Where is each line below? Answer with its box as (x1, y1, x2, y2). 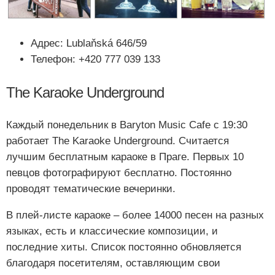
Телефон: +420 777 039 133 (31, 53, 160, 66)
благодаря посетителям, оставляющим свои (6, 257, 220, 269)
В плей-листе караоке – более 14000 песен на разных (6, 209, 264, 221)
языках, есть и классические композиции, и (6, 225, 218, 237)
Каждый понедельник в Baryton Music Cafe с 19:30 (6, 118, 247, 131)
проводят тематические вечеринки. (6, 182, 176, 195)
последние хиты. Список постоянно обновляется (6, 241, 241, 253)
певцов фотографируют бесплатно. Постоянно (6, 166, 231, 179)
